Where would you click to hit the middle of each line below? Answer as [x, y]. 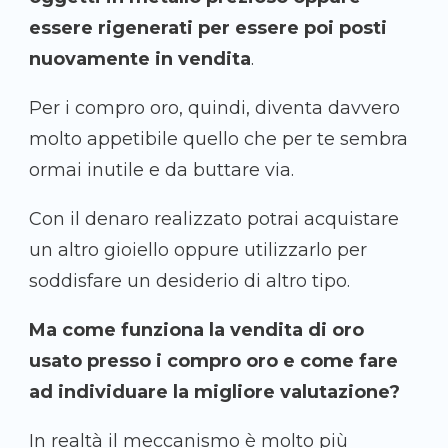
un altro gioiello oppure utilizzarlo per [198, 250]
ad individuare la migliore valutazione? [214, 392]
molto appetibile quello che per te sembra [218, 139]
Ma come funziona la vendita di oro [196, 330]
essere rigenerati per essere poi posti [208, 28]
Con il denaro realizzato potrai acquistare [214, 219]
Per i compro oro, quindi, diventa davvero [214, 108]
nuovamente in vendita [140, 59]
